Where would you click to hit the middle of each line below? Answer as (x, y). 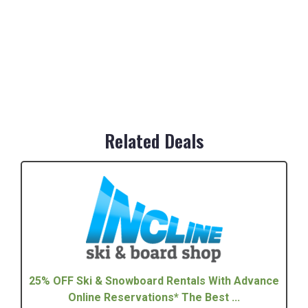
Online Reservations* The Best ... (154, 297)
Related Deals (154, 140)
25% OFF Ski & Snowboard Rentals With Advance (154, 280)
